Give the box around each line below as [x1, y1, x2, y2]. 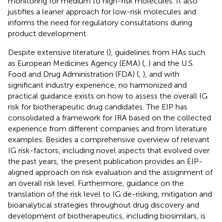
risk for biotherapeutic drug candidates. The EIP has [8, 102, 187, 111]
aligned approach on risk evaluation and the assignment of [8, 167, 213, 177]
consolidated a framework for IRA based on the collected [8, 112, 211, 122]
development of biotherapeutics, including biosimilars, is [8, 211, 206, 221]
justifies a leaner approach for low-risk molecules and [8, 6, 196, 16]
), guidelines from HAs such [109, 47, 205, 57]
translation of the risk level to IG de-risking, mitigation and [8, 189, 212, 199]
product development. [8, 28, 88, 38]
